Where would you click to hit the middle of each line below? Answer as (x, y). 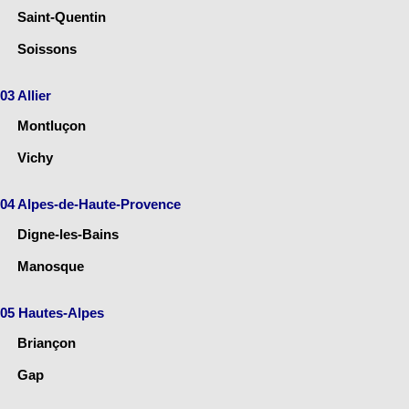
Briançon (47, 342)
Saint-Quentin (62, 16)
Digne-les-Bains (68, 234)
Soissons (47, 48)
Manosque (51, 266)
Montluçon (52, 125)
